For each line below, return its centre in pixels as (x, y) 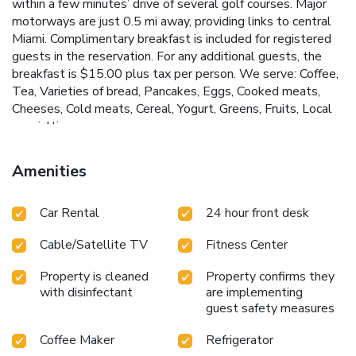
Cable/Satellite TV (94, 244)
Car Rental (70, 213)
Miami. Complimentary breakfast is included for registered (172, 39)
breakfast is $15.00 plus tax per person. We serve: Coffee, (175, 74)
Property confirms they (270, 276)
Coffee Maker (77, 340)
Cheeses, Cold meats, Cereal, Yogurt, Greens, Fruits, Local (172, 108)
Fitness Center (247, 244)
